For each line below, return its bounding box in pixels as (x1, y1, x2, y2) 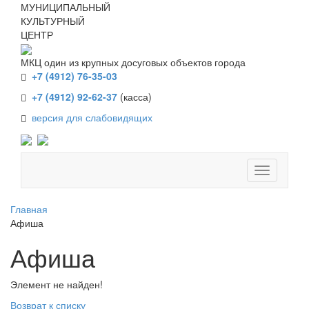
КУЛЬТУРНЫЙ (21, 14, 85, 28)
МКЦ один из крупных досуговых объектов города (21, 55, 246, 70)
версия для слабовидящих (32, 110, 152, 125)
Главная (10, 201, 48, 216)
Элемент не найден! (10, 277, 103, 291)
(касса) (120, 90, 152, 104)
